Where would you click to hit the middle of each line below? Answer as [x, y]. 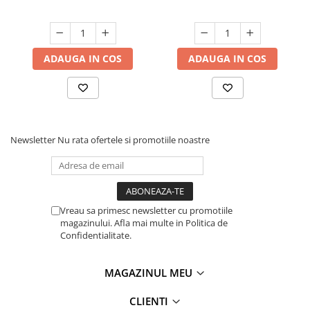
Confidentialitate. [96, 236]
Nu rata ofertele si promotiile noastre [134, 140]
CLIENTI [150, 301]
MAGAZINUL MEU [150, 273]
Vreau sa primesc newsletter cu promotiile [146, 211]
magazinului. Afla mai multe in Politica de [144, 223]
